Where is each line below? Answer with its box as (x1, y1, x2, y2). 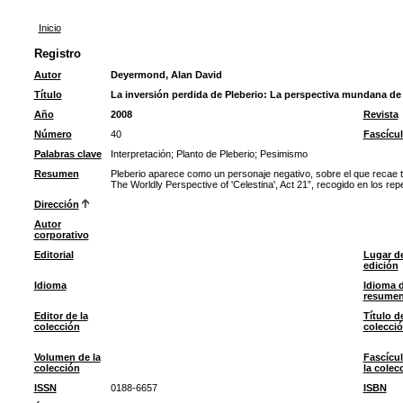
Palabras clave (33, 148, 102, 159)
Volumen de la (33, 352, 101, 363)
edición (363, 260, 399, 271)
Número (33, 129, 72, 139)
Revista (363, 109, 399, 120)
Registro (33, 47, 81, 60)
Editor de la (33, 310, 88, 321)
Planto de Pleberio (175, 148, 255, 159)
